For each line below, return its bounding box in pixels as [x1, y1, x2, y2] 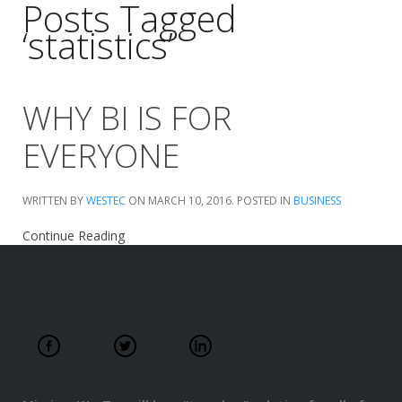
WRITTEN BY [22, 193, 86, 208]
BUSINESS [293, 193, 341, 208]
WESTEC [86, 193, 126, 208]
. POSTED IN [232, 193, 293, 208]
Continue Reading [22, 227, 125, 244]
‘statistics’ [22, 21, 173, 70]
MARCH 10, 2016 [148, 193, 232, 208]
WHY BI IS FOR [22, 96, 232, 140]
